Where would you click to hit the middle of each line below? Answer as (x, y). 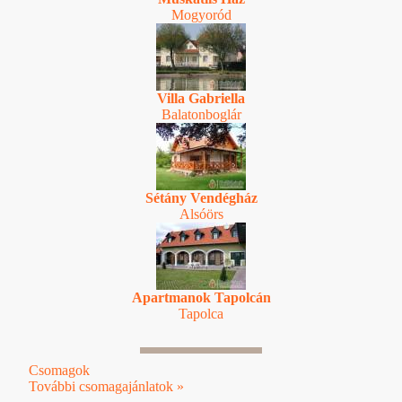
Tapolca (201, 313)
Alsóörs (201, 214)
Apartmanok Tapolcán (201, 297)
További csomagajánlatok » (106, 386)
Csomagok (59, 370)
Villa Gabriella (201, 98)
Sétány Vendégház (201, 197)
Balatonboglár (201, 114)
